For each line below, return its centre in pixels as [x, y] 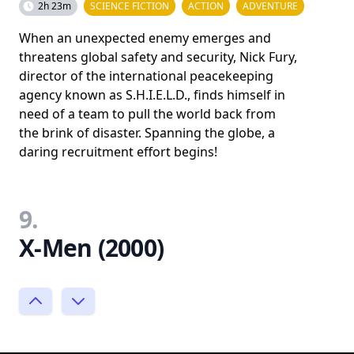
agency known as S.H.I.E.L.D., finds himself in [152, 94]
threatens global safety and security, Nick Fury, [158, 56]
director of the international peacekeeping [146, 75]
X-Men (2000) [91, 247]
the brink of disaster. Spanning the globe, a [147, 132]
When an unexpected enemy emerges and [145, 38]
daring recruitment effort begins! [118, 151]
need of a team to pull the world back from [147, 113]
